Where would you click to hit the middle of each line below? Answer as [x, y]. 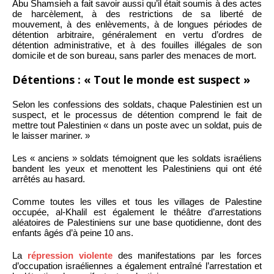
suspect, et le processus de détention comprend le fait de [137, 115]
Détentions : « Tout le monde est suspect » [131, 80]
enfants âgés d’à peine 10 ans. [73, 233]
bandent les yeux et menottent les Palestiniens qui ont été [137, 169]
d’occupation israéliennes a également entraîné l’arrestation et [137, 266]
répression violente [70, 256]
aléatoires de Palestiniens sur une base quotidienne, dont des [137, 223]
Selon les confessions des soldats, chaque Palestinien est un [137, 105]
